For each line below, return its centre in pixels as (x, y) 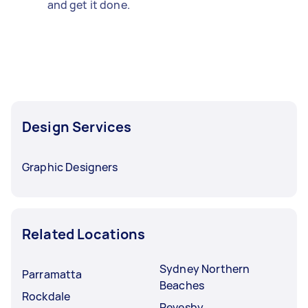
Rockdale (46, 296)
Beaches (182, 285)
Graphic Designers (70, 167)
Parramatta (52, 274)
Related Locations (84, 234)
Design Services (77, 126)
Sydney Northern (205, 268)
